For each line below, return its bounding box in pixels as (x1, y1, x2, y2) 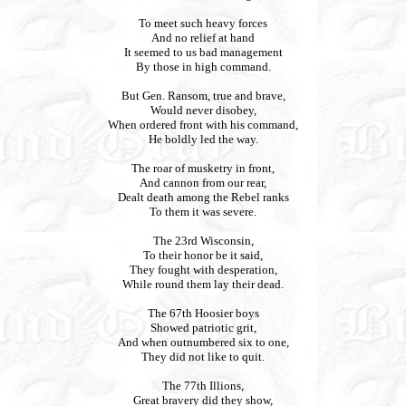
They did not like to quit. (141, 350, 265, 363)
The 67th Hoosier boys (147, 306, 259, 320)
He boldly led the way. (148, 132, 258, 146)
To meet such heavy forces (139, 16, 267, 30)
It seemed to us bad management (123, 45, 283, 59)
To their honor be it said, (143, 248, 263, 262)
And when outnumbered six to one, (117, 335, 289, 349)
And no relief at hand (151, 31, 255, 44)
